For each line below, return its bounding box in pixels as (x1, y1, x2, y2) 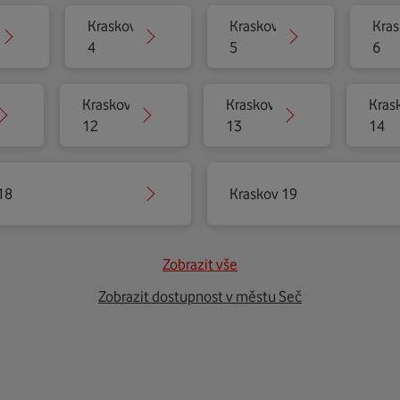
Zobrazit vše (162, 255, 237, 273)
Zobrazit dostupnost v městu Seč (98, 287, 302, 305)
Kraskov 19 (229, 185, 297, 203)
